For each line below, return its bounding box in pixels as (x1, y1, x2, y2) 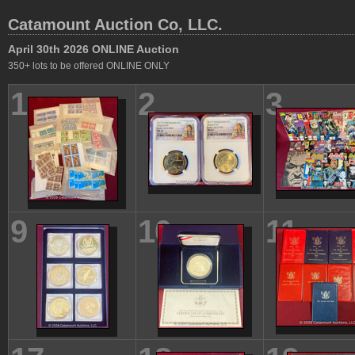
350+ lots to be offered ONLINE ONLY (8, 60, 170, 71)
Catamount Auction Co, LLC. (8, 16, 223, 33)
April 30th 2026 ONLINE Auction (8, 43, 179, 55)
